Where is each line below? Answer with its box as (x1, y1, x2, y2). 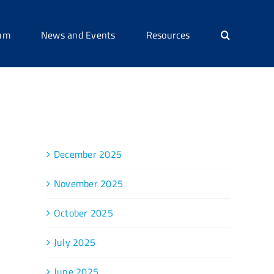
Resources (146, 27, 190, 42)
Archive (46, 116, 81, 133)
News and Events (40, 27, 116, 42)
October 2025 (54, 205, 113, 220)
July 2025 (54, 234, 96, 250)
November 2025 (54, 176, 124, 191)
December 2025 (54, 146, 122, 161)
